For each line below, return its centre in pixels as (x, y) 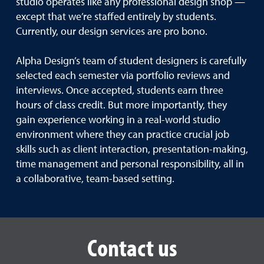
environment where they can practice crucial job (123, 135)
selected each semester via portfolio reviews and (123, 76)
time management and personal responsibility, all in (130, 164)
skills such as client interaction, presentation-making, (132, 149)
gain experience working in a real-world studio (118, 120)
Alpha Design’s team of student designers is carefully (131, 61)
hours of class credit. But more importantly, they (121, 105)
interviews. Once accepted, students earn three (120, 90)
